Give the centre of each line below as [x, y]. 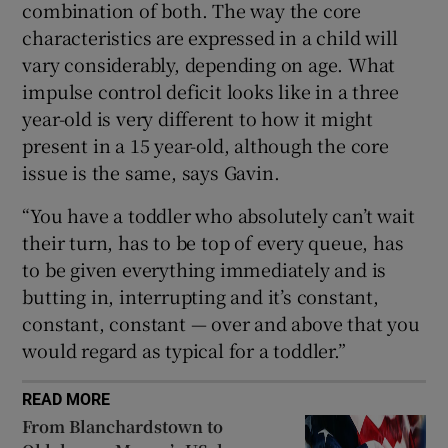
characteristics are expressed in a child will [210, 37]
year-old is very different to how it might [198, 118]
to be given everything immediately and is [204, 269]
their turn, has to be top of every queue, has [213, 242]
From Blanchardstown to [123, 427]
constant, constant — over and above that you [221, 323]
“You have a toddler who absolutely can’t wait [218, 215]
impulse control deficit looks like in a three [210, 91]
